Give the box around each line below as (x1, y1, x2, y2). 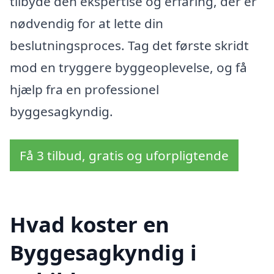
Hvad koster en (10, 210, 169, 239)
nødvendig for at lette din (10, 15, 163, 32)
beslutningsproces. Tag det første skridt (10, 37, 249, 54)
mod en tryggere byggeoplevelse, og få (10, 59, 247, 76)
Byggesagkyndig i (10, 238, 197, 267)
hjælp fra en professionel (10, 81, 159, 98)
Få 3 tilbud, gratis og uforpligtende (20, 146, 229, 164)
